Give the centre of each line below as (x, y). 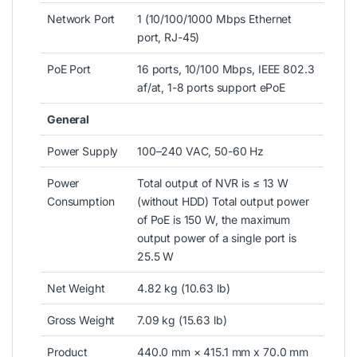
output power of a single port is (217, 237)
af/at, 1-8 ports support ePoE (211, 87)
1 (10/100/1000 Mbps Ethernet (215, 18)
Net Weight (76, 288)
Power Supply (83, 151)
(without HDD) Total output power (223, 201)
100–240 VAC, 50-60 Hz (201, 151)
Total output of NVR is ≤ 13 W (213, 182)
